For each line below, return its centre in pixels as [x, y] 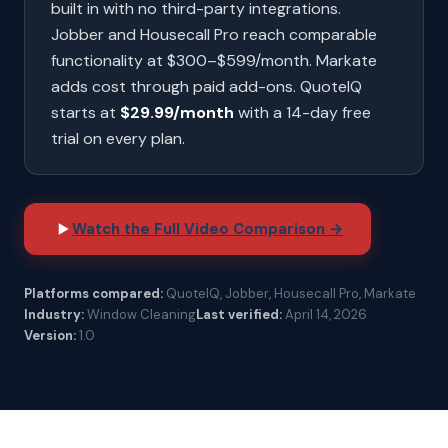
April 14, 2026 [324, 314]
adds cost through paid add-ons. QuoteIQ [206, 86]
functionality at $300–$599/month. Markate [214, 60]
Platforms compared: [93, 293]
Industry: [54, 314]
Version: [50, 335]
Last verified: [239, 314]
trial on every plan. [118, 138]
